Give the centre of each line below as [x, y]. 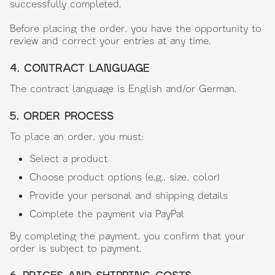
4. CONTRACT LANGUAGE [80, 68]
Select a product [68, 158]
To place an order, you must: [77, 136]
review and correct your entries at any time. [110, 40]
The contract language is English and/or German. [123, 88]
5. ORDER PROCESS [62, 115]
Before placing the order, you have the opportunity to [136, 28]
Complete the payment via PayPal [107, 213]
